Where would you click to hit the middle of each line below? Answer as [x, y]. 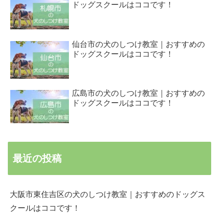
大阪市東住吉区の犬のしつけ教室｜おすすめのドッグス [108, 195]
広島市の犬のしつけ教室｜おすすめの [139, 93]
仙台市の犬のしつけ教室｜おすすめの [139, 44]
